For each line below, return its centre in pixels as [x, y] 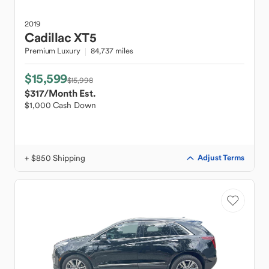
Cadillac [48, 38]
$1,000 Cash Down [60, 105]
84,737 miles [112, 51]
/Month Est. [70, 93]
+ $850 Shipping [55, 158]
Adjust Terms [221, 158]
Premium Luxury [53, 51]
